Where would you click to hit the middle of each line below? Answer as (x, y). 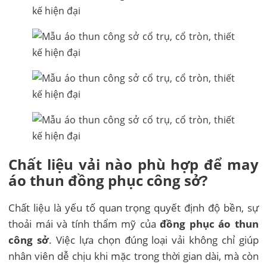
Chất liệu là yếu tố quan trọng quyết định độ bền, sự (133, 208)
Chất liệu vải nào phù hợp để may (133, 164)
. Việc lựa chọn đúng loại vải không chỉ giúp (154, 240)
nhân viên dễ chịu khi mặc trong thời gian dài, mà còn (133, 256)
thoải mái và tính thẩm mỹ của (84, 224)
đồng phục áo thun (209, 224)
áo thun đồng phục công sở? (108, 180)
